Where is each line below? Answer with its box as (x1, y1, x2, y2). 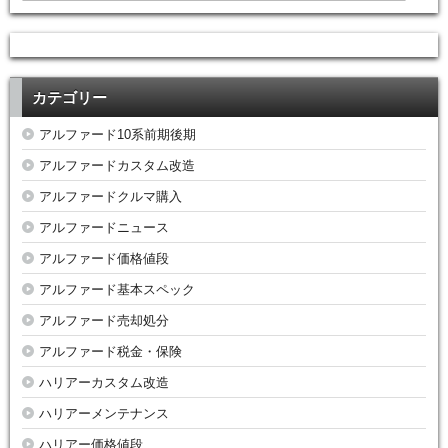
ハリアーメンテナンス (39, 406, 169, 422)
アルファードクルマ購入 (39, 189, 182, 205)
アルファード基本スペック (39, 282, 195, 298)
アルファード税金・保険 (39, 344, 182, 360)
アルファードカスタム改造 (39, 158, 195, 174)
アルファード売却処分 (39, 313, 169, 329)
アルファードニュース (39, 220, 169, 236)
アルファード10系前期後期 (39, 127, 196, 143)
